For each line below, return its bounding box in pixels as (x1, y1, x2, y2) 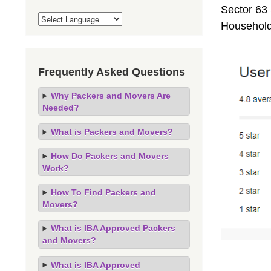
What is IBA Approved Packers (50, 223, 175, 233)
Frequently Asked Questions (38, 65, 185, 78)
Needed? (42, 102, 80, 113)
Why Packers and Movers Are (50, 90, 171, 100)
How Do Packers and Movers (50, 151, 169, 161)
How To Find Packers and (50, 187, 156, 197)
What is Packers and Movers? (50, 126, 173, 137)
